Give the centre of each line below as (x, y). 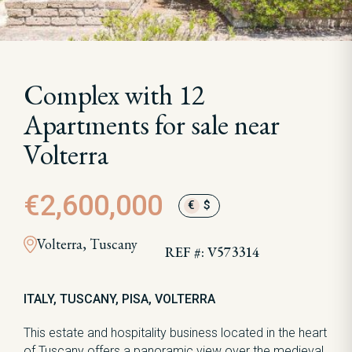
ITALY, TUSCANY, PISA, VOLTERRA (119, 299)
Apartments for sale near (152, 125)
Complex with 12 (114, 95)
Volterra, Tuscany (87, 244)
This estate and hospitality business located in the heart (175, 333)
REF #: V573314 (212, 252)
